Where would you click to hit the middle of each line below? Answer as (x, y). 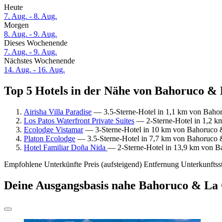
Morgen (16, 25)
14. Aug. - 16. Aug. (34, 70)
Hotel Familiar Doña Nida (66, 147)
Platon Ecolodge (50, 138)
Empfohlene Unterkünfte (43, 164)
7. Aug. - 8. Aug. (30, 16)
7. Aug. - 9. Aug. (30, 52)
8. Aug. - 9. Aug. (30, 34)
